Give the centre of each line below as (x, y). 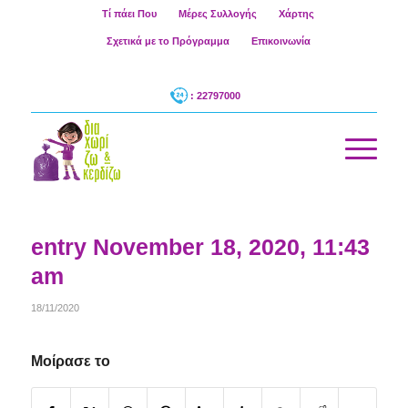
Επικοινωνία (280, 41)
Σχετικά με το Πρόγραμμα (168, 41)
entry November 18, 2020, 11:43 (200, 247)
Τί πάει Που (129, 14)
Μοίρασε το (70, 361)
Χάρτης (296, 14)
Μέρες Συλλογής (217, 14)
